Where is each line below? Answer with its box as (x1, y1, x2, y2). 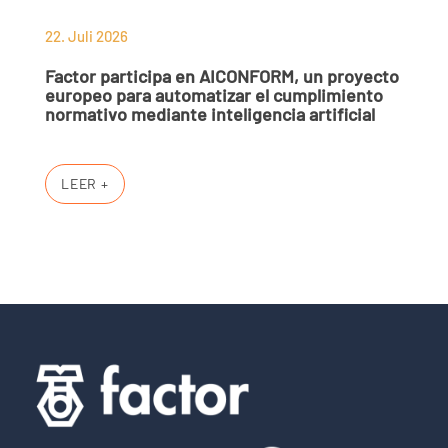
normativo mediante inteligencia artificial (45, 102, 375, 125)
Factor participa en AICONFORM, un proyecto (45, 64, 399, 87)
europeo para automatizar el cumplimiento (45, 83, 383, 106)
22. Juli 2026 (45, 26, 128, 45)
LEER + (61, 174, 109, 192)
